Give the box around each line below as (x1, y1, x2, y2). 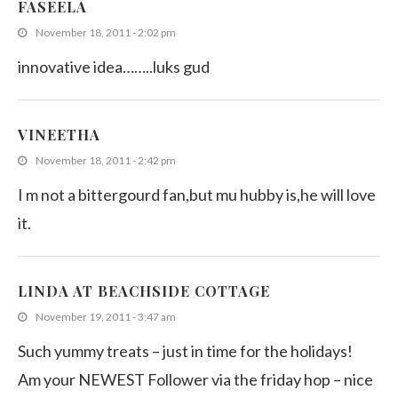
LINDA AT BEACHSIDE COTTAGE (18, 282, 270, 301)
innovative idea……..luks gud (18, 57, 210, 77)
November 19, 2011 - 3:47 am (36, 310, 176, 324)
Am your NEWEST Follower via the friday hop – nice (18, 370, 373, 390)
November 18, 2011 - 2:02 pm (36, 26, 176, 40)
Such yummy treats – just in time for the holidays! (18, 341, 353, 362)
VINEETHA (18, 125, 100, 145)
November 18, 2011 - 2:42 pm (36, 154, 176, 168)
